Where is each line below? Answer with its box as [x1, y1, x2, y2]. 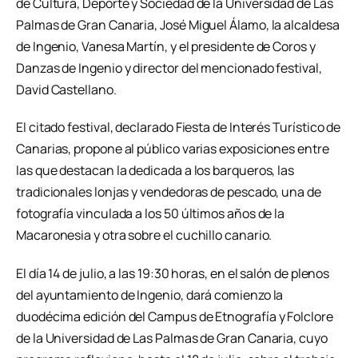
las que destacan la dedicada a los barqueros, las [16, 161, 295, 180]
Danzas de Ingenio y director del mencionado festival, [16, 58, 322, 77]
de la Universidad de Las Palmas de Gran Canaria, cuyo [16, 329, 328, 348]
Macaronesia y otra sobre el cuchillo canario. [16, 226, 272, 245]
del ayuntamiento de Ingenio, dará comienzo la [16, 286, 284, 304]
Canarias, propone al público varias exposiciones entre [16, 140, 329, 158]
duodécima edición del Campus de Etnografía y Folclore [16, 308, 333, 326]
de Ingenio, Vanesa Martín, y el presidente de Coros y [16, 37, 316, 55]
